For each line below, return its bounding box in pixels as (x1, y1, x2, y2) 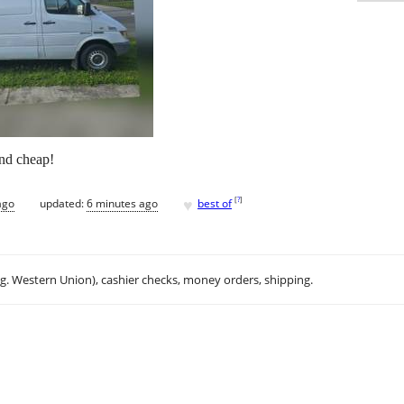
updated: (40, 195, 87, 211)
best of (197, 195, 232, 211)
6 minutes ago (87, 195, 158, 211)
